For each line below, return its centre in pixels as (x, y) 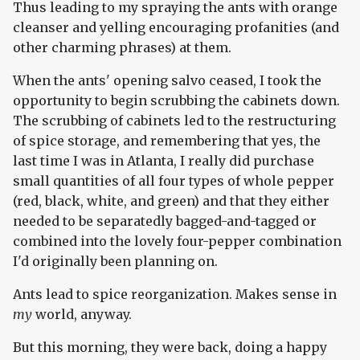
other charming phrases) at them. (122, 48)
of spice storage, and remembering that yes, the (167, 141)
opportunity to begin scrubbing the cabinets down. (176, 101)
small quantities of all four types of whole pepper (174, 181)
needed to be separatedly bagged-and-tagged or (165, 221)
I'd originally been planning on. (115, 262)
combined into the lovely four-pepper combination (177, 241)
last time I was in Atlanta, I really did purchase (164, 161)
